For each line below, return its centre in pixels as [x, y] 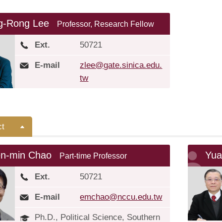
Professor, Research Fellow [106, 24]
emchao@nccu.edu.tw [121, 197]
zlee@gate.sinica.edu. [121, 65]
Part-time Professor [93, 156]
